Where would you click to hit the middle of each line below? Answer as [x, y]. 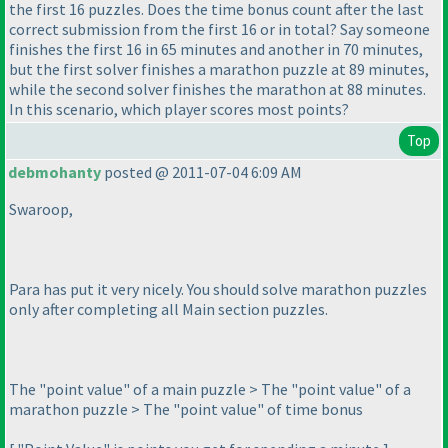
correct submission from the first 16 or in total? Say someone [219, 29]
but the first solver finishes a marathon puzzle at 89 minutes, [219, 69]
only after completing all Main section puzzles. [168, 309]
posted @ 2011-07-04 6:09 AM [201, 172]
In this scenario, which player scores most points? [179, 109]
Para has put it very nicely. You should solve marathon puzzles [218, 289]
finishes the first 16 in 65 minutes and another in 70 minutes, [216, 49]
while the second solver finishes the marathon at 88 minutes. [217, 89]
